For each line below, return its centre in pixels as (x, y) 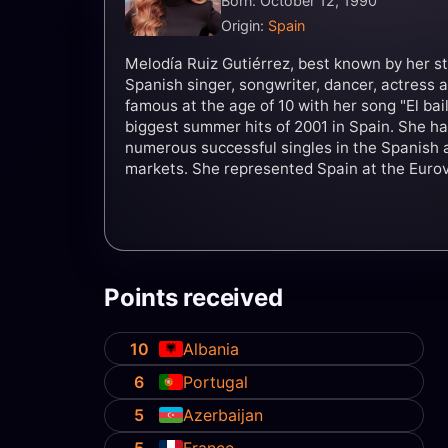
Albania (211, 348)
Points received (193, 298)
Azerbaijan (223, 415)
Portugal (216, 382)
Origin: (244, 26)
